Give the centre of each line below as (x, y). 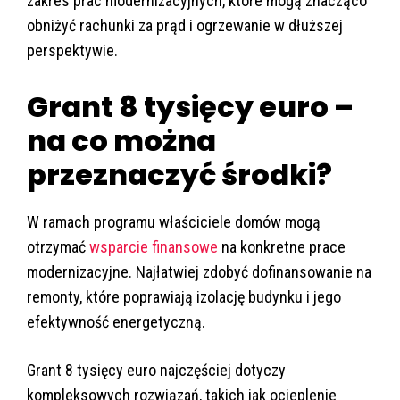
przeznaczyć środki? (179, 175)
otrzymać (58, 247)
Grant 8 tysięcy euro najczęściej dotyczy (156, 371)
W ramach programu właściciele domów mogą (174, 222)
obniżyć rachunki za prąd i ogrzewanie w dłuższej (185, 26)
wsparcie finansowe (154, 247)
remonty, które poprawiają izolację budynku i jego (184, 297)
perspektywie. (72, 51)
